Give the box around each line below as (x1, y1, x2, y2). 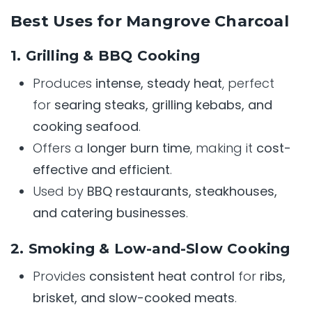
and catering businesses (33, 204, 186, 222)
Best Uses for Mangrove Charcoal (10, 12, 289, 31)
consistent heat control (89, 267, 235, 286)
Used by (33, 182, 87, 201)
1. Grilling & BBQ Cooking (10, 47, 200, 65)
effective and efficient (33, 161, 170, 179)
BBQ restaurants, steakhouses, (87, 182, 277, 201)
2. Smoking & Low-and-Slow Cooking (10, 240, 290, 258)
